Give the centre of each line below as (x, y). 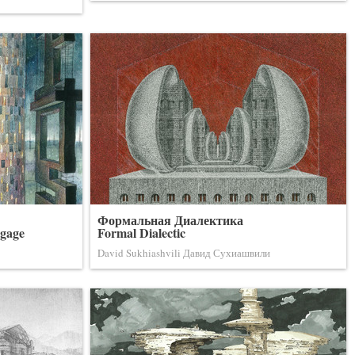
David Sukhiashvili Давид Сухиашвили (184, 253)
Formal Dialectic (141, 233)
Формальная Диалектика (170, 220)
